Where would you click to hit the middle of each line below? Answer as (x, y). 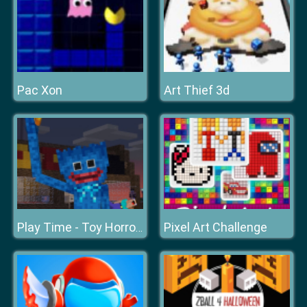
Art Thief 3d (197, 90)
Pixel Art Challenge (216, 227)
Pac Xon (40, 90)
